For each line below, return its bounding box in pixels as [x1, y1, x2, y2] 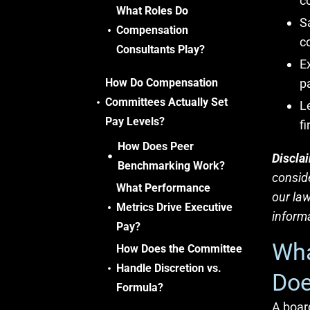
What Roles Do [116, 4, 189, 17]
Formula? [116, 281, 163, 294]
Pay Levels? [104, 115, 165, 128]
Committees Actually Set [104, 95, 228, 109]
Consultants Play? [116, 43, 206, 56]
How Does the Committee [116, 242, 242, 255]
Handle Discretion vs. [116, 262, 221, 275]
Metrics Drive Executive [116, 201, 233, 214]
